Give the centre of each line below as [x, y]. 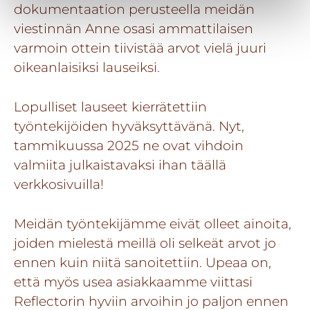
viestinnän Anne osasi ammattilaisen [134, 29]
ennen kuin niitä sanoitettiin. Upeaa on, [143, 262]
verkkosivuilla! [61, 184]
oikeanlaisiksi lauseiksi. [89, 67]
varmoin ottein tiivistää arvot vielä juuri [140, 48]
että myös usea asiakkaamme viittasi [133, 281]
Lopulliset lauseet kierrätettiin [110, 107]
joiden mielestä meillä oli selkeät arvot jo [145, 243]
